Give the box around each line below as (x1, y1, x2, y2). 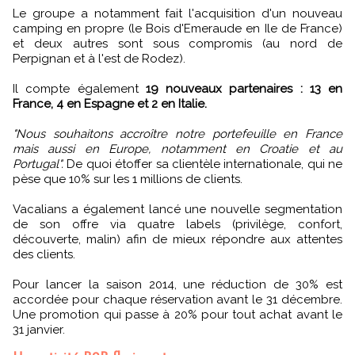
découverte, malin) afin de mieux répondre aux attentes (13, 232, 342, 247)
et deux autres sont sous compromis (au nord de (13, 36, 342, 52)
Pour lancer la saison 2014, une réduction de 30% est (13, 277, 342, 292)
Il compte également (13, 82, 146, 97)
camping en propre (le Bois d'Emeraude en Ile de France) (13, 21, 342, 36)
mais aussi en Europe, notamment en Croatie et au (13, 142, 342, 157)
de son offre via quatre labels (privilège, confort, (13, 217, 342, 232)
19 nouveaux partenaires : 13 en (145, 82, 342, 97)
